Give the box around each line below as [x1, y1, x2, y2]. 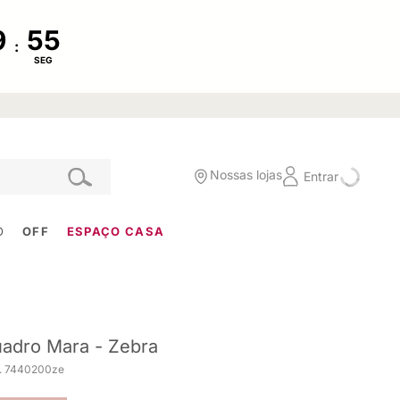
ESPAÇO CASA [66, 223, 165, 238]
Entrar [304, 168, 338, 184]
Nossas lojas [210, 167, 282, 183]
